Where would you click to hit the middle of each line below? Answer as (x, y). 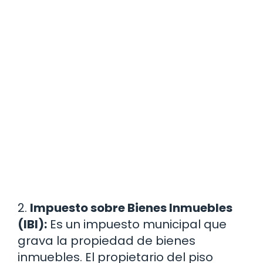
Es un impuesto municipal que (137, 225)
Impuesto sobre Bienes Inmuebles (131, 208)
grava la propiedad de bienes (107, 241)
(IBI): (32, 225)
